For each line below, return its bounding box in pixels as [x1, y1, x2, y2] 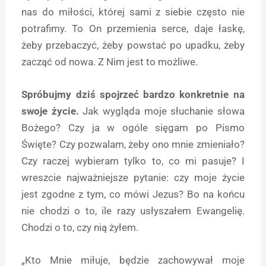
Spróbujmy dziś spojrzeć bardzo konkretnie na [21, 88, 245, 100]
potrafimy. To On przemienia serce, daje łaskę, [21, 22, 245, 34]
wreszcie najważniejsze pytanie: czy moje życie [21, 171, 245, 183]
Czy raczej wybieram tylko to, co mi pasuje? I [21, 154, 245, 167]
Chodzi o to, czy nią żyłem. [21, 221, 139, 233]
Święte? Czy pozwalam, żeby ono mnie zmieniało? [21, 138, 245, 150]
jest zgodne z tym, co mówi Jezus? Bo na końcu [21, 188, 245, 200]
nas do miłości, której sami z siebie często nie [21, 5, 245, 18]
